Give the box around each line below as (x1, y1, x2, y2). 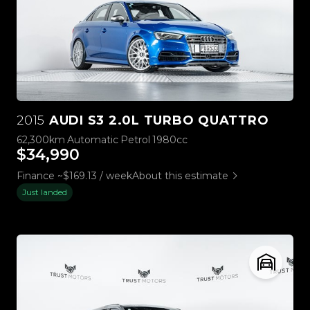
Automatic (67, 133, 118, 146)
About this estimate (132, 169, 228, 182)
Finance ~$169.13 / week (17, 169, 132, 182)
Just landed (22, 186, 67, 197)
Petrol (120, 133, 150, 146)
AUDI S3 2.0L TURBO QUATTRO (45, 112, 269, 128)
